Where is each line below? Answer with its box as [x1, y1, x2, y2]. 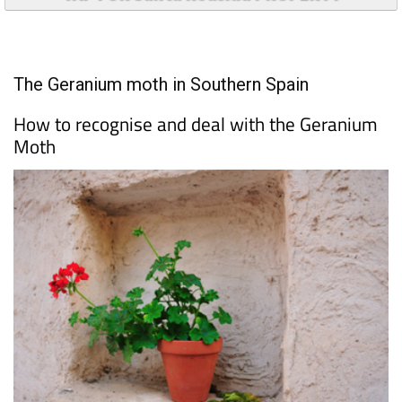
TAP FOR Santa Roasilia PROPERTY [62, 12, 340, 35]
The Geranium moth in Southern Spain [13, 104, 309, 127]
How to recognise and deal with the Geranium [13, 140, 378, 170]
